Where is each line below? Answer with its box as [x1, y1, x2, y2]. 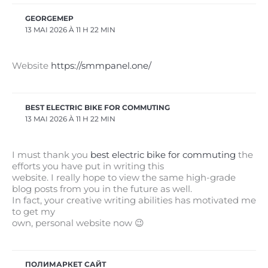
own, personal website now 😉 [12, 217, 144, 229]
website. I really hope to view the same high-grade [12, 172, 236, 183]
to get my [12, 206, 55, 217]
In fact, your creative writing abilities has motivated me [12, 194, 256, 206]
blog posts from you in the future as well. [12, 183, 192, 194]
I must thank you [12, 149, 90, 160]
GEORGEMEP [25, 14, 74, 23]
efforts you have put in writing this [12, 160, 164, 172]
